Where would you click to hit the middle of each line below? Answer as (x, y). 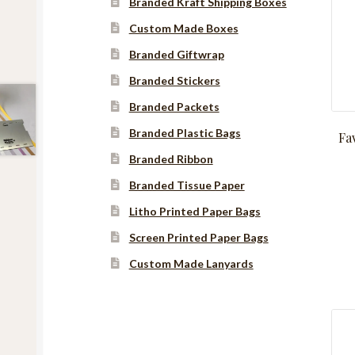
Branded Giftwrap (176, 54)
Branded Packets (174, 106)
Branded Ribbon (171, 158)
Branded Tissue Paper (187, 185)
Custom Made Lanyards (191, 263)
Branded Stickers (174, 80)
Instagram (226, 319)
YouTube (259, 319)
